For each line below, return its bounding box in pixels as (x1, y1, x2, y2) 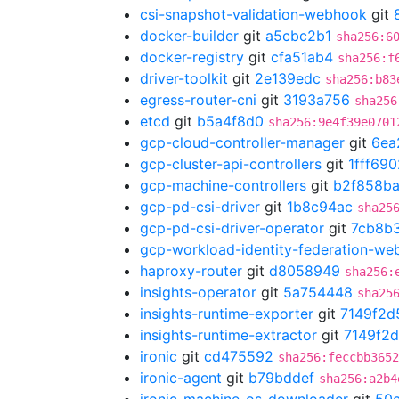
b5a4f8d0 (197, 112, 264, 130)
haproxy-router (140, 262, 242, 280)
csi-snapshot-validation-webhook (140, 5, 367, 23)
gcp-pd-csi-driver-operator (140, 219, 324, 237)
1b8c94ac (287, 198, 353, 216)
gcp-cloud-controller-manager (140, 134, 345, 151)
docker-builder (140, 27, 239, 45)
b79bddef (248, 369, 314, 387)
